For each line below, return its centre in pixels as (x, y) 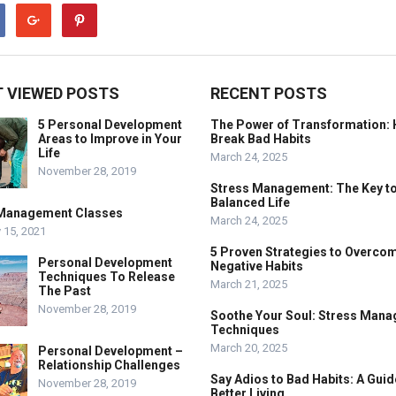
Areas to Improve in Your (110, 139)
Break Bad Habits (261, 139)
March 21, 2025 (249, 284)
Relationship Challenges (109, 365)
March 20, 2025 (249, 348)
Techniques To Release (107, 277)
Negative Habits (257, 266)
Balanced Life (250, 202)
